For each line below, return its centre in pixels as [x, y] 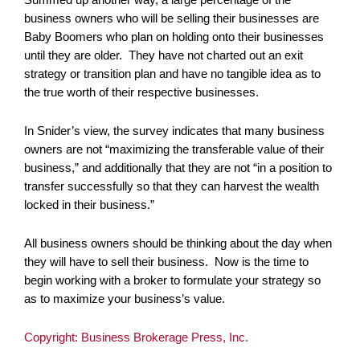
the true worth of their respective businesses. [143, 92]
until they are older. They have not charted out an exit [164, 55]
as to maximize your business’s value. [125, 299]
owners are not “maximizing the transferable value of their [174, 149]
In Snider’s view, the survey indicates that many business [174, 131]
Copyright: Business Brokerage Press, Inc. [136, 337]
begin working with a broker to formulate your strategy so [172, 280]
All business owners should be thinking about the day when [178, 243]
